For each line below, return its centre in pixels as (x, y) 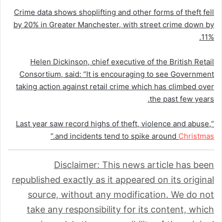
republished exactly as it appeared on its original (113, 179)
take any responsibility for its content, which (120, 209)
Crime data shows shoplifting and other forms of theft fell (114, 12)
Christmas (196, 136)
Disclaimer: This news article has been (134, 165)
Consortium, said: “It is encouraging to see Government (117, 74)
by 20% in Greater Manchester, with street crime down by (114, 24)
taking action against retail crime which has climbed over (115, 86)
